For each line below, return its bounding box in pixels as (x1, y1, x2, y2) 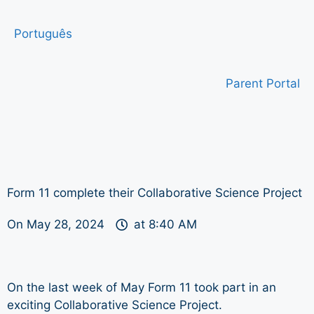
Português (14, 27, 72, 41)
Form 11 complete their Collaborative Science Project (7, 186, 302, 200)
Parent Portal (226, 76, 300, 90)
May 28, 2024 (27, 217, 104, 231)
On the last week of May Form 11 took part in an (7, 280, 276, 294)
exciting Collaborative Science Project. (7, 298, 222, 312)
